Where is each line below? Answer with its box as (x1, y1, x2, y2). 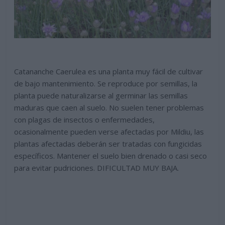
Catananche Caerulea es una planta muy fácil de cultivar (14, 66, 203, 77)
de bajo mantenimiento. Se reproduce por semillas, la (14, 78, 198, 89)
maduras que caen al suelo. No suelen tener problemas (14, 102, 204, 113)
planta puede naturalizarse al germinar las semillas (14, 90, 188, 101)
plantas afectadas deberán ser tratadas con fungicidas (14, 139, 202, 149)
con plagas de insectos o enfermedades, (14, 115, 155, 125)
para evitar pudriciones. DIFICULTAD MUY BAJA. (14, 163, 179, 173)
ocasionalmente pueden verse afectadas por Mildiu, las (14, 127, 204, 137)
